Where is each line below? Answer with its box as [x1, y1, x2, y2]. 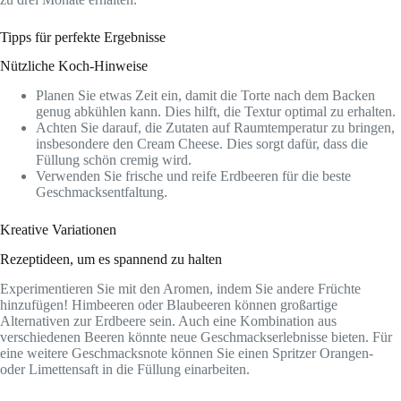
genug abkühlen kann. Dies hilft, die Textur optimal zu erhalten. [36, 104, 396, 120]
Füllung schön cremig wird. [36, 152, 192, 168]
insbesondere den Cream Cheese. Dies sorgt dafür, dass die [36, 136, 368, 152]
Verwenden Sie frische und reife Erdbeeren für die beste [36, 168, 351, 184]
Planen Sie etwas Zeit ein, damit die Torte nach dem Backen [36, 88, 375, 104]
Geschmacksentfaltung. [36, 184, 167, 200]
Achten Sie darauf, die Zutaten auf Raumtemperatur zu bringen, [36, 120, 395, 136]
